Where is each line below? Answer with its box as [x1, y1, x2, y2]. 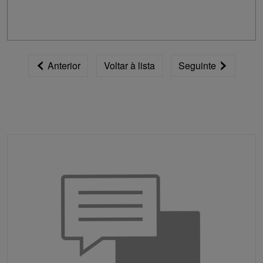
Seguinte [178, 59, 218, 73]
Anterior [45, 59, 80, 73]
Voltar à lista [103, 59, 155, 73]
